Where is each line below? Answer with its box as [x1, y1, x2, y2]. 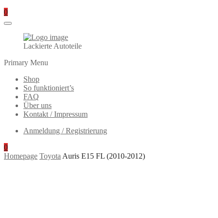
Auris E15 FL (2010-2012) [62, 152, 145, 160]
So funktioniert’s [23, 84, 74, 92]
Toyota [39, 152, 61, 160]
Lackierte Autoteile [23, 42, 82, 50]
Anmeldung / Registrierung [23, 127, 107, 135]
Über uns [23, 101, 52, 109]
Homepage [4, 152, 37, 160]
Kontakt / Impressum [23, 110, 88, 118]
